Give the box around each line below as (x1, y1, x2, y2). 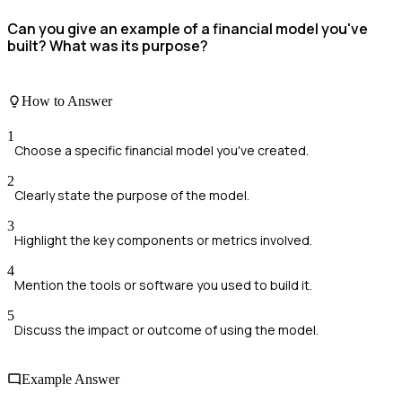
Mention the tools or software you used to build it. (14, 275, 312, 293)
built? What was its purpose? (7, 35, 208, 56)
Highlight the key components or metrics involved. (14, 231, 312, 249)
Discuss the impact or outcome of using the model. (14, 320, 319, 338)
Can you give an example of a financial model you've (7, 18, 368, 39)
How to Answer (22, 92, 112, 109)
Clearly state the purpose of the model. (14, 186, 249, 204)
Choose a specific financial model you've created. (14, 141, 309, 159)
